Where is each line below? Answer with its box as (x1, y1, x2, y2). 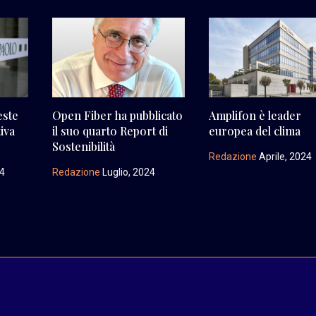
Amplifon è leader (209, 107, 302, 123)
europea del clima (209, 123, 301, 138)
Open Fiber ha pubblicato (51, 107, 183, 123)
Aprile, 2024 (257, 150, 312, 162)
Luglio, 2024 (99, 166, 155, 178)
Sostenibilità (51, 138, 115, 154)
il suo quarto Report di (51, 123, 168, 138)
